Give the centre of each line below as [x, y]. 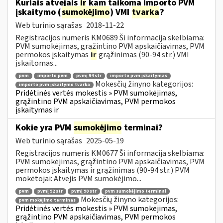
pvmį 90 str [84, 192]
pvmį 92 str [50, 192]
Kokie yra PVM [44, 127]
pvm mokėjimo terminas [47, 200]
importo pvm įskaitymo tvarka [55, 85]
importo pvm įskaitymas [139, 76]
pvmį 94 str [89, 76]
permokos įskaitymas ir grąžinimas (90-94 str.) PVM [103, 170]
